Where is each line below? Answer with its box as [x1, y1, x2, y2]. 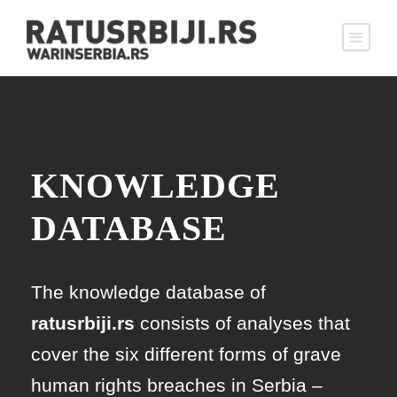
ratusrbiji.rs [31, 313, 135, 334]
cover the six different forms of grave [31, 344, 341, 365]
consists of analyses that [135, 313, 350, 334]
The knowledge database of [31, 282, 266, 303]
